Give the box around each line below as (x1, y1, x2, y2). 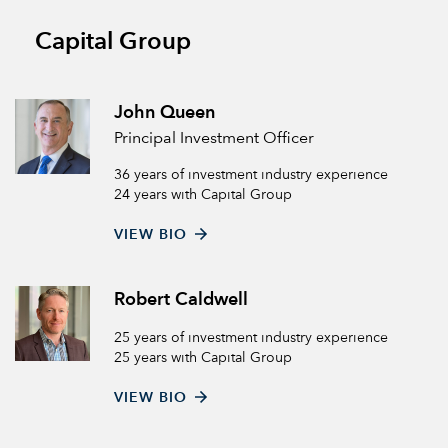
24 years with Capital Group (114, 188, 292, 202)
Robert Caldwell (114, 291, 248, 309)
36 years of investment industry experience (114, 168, 388, 182)
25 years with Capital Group (114, 351, 292, 365)
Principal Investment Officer (114, 131, 314, 147)
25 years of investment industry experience (114, 331, 388, 345)
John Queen (114, 104, 215, 122)
